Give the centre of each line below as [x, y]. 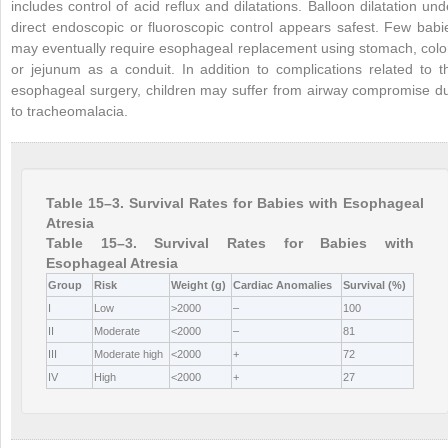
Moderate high [128, 353]
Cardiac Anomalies [282, 284]
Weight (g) [198, 284]
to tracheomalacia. [69, 110]
